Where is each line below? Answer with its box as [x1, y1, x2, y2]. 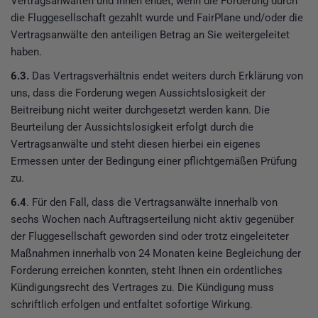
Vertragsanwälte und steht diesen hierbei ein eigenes [11, 137, 261, 150]
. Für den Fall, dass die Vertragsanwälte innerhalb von [26, 195, 278, 209]
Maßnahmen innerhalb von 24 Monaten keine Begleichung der [11, 246, 301, 260]
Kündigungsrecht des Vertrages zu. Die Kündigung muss [11, 280, 274, 294]
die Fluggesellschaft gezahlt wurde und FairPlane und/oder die [11, 11, 303, 24]
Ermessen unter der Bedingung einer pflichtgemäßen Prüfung [11, 154, 297, 168]
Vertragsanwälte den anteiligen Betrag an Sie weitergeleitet [11, 28, 290, 41]
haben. [11, 45, 42, 58]
